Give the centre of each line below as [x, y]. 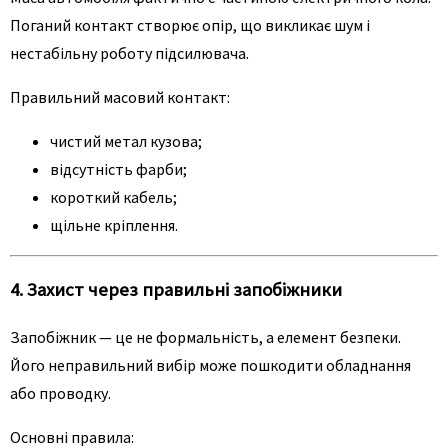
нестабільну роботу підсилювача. [129, 53]
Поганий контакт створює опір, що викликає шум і [190, 25]
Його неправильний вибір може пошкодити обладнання [210, 364]
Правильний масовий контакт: [120, 97]
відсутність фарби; [118, 169]
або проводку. [60, 392]
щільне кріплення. [114, 225]
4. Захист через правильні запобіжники [176, 289]
